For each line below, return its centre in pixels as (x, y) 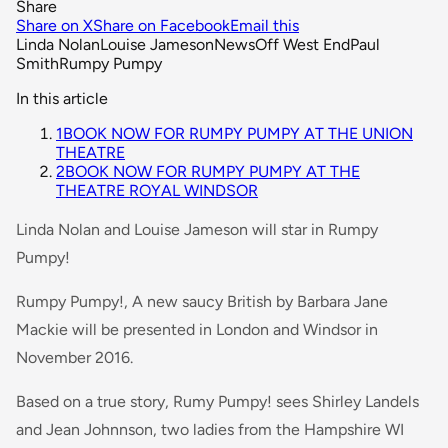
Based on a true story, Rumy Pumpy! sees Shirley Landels (217, 401)
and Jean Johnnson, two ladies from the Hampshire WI (210, 429)
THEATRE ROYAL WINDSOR (157, 190)
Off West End (302, 44)
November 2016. (74, 357)
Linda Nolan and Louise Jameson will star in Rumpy (197, 229)
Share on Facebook (161, 25)
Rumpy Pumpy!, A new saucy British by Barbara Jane (202, 301)
